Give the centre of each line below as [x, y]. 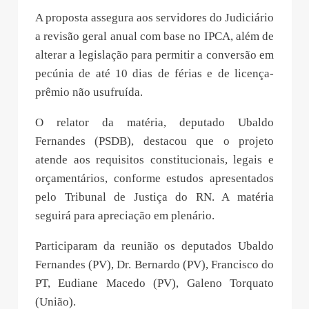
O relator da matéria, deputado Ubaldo [154, 123]
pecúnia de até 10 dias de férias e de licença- [154, 74]
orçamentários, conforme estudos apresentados [154, 179]
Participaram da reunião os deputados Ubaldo [154, 246]
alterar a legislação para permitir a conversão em [154, 55]
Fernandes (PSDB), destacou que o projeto [154, 141]
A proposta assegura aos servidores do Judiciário [154, 18]
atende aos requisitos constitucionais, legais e [154, 160]
